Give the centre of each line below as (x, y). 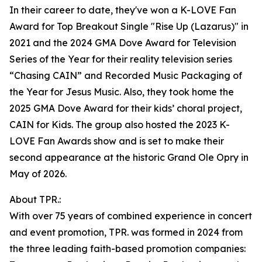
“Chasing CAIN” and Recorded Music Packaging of (126, 76)
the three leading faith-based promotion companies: (127, 249)
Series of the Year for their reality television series (121, 59)
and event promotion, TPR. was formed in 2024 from (126, 232)
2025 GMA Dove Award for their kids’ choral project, (126, 108)
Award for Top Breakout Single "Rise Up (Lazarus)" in (129, 27)
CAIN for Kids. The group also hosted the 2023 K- (120, 125)
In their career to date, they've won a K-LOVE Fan (123, 10)
